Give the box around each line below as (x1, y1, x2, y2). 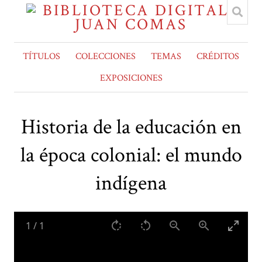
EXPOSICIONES (99, 72, 163, 84)
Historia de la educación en (20, 113, 242, 142)
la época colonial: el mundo (20, 142, 242, 170)
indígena (95, 170, 167, 198)
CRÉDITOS (196, 50, 239, 63)
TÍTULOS (23, 50, 60, 63)
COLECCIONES (75, 50, 136, 63)
